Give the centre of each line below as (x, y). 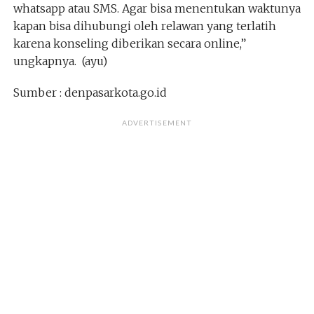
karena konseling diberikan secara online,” (129, 43)
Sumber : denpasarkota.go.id (90, 93)
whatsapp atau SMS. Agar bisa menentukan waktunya (157, 8)
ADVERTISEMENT (157, 123)
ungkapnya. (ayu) (60, 61)
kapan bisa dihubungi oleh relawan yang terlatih (144, 26)
